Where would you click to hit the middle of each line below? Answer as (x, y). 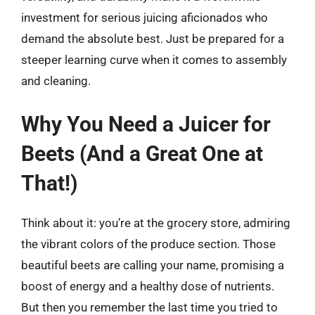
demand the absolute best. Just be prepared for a (153, 39)
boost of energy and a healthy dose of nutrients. (148, 286)
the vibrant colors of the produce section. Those (148, 244)
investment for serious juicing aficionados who (144, 18)
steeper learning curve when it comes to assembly (154, 60)
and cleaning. (56, 81)
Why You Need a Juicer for (146, 124)
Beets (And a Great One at (142, 153)
